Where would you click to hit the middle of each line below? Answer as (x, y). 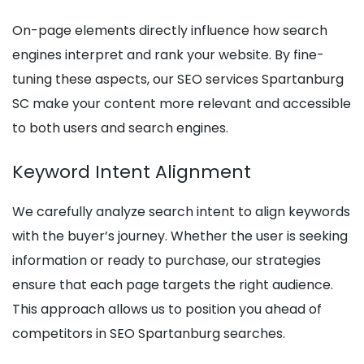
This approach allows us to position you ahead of (167, 310)
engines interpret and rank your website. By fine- (168, 55)
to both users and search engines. (120, 128)
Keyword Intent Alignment (132, 172)
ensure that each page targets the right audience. (173, 285)
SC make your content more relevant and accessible (182, 104)
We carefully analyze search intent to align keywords (181, 212)
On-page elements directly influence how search (170, 31)
